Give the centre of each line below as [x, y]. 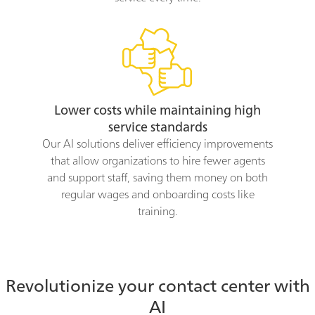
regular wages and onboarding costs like [157, 196]
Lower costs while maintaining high [157, 111]
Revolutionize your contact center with [157, 288]
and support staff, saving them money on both [157, 179]
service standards [157, 128]
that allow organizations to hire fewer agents [157, 162]
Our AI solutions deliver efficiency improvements [157, 145]
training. [157, 213]
